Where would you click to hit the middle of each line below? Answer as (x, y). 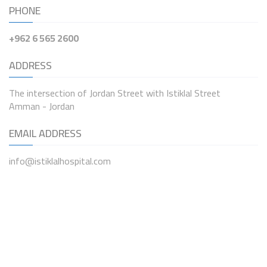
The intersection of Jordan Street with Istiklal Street (115, 93)
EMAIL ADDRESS (45, 133)
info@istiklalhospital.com (60, 161)
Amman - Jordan (42, 106)
